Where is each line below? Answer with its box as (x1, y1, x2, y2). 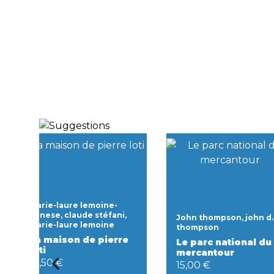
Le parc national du (176, 236, 272, 248)
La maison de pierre (29, 234, 128, 245)
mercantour (176, 246, 234, 258)
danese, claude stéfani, (29, 210, 127, 220)
